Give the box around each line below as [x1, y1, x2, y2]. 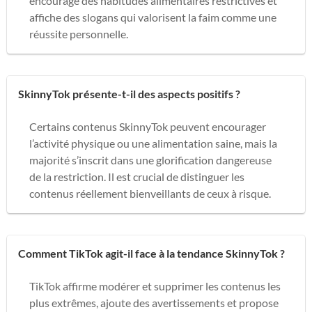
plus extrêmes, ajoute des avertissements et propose [29, 295, 279, 309]
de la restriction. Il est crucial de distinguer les [29, 169, 244, 183]
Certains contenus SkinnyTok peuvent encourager [29, 119, 266, 133]
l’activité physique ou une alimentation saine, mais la [29, 136, 277, 150]
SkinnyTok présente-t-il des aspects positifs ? [18, 86, 240, 100]
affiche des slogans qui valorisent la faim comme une [29, 10, 276, 24]
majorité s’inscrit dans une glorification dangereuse [29, 153, 272, 166]
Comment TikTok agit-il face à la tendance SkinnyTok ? [18, 246, 285, 260]
